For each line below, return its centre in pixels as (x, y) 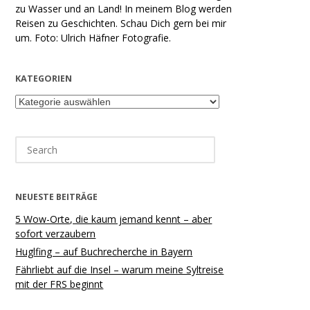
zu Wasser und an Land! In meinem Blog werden (124, 9)
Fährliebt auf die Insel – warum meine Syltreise (120, 270)
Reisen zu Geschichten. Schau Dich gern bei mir (121, 23)
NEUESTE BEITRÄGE (57, 197)
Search (30, 143)
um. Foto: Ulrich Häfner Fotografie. (93, 38)
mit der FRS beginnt (60, 284)
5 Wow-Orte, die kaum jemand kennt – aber (114, 219)
